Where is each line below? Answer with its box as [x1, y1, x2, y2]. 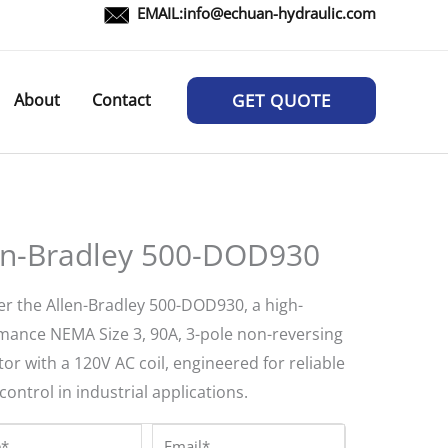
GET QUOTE [232, 89, 331, 112]
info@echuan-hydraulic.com [183, 3, 376, 23]
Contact [92, 89, 151, 111]
